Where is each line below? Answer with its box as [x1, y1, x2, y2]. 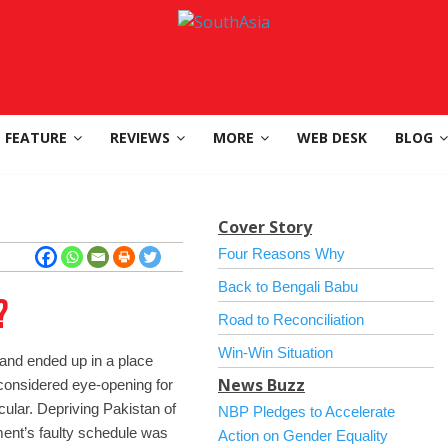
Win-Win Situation [218, 344, 333, 361]
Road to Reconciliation [218, 311, 364, 328]
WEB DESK [297, 128, 367, 147]
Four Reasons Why [218, 245, 345, 262]
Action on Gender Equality [218, 427, 388, 444]
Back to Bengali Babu [218, 278, 358, 295]
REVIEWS [110, 128, 170, 147]
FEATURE [5, 128, 67, 147]
